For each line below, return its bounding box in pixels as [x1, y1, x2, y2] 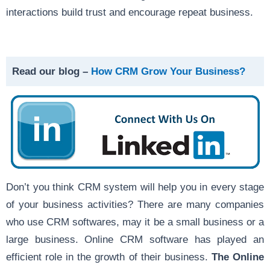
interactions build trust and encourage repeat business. [6, 7, 253, 18]
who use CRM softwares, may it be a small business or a [6, 216, 264, 228]
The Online [211, 251, 265, 263]
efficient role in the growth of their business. [6, 251, 212, 263]
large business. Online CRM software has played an [6, 234, 264, 245]
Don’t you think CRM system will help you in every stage [6, 181, 264, 193]
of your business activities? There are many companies [6, 199, 264, 210]
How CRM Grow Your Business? [91, 66, 245, 77]
